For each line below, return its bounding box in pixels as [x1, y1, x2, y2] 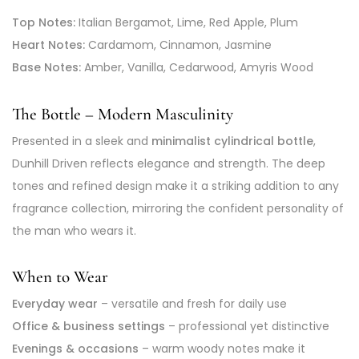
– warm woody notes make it [139, 341, 305, 357]
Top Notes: [12, 14, 75, 31]
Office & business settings [12, 318, 165, 335]
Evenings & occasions [12, 341, 139, 357]
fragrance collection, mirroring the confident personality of [12, 200, 344, 216]
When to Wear [12, 267, 108, 288]
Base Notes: [12, 59, 81, 76]
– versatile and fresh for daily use [98, 296, 287, 313]
